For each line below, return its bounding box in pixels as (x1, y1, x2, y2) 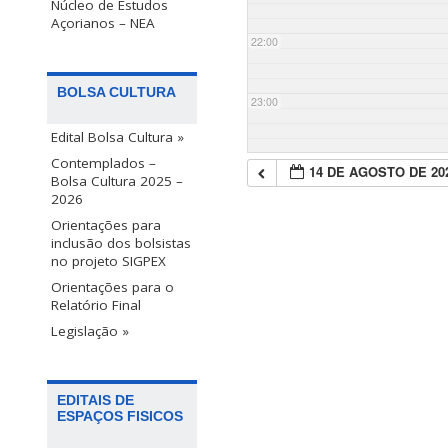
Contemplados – (51, 154, 156, 173)
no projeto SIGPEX (51, 252, 166, 271)
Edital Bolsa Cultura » (51, 128, 184, 147)
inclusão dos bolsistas (51, 234, 191, 253)
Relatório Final (51, 296, 141, 315)
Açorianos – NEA (51, 13, 155, 32)
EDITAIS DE (57, 392, 134, 409)
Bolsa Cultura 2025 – (51, 172, 183, 191)
